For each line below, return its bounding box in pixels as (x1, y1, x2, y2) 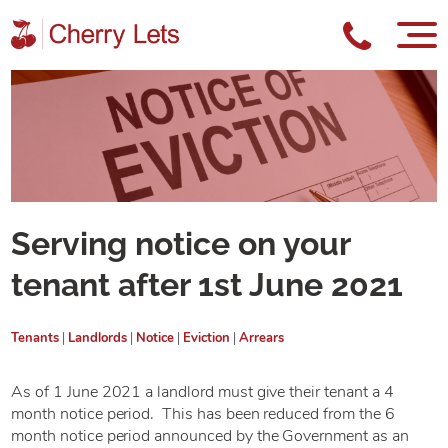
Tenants (11, 328, 60, 347)
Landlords (68, 328, 128, 347)
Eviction (183, 328, 231, 347)
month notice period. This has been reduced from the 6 (11, 402, 395, 425)
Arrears (239, 328, 285, 347)
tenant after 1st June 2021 (11, 266, 404, 304)
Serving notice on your (11, 225, 351, 263)
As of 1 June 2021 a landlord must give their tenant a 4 (11, 380, 394, 403)
